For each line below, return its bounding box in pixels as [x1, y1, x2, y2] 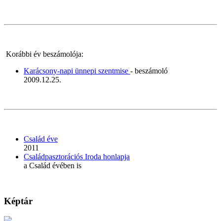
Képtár [4, 196, 33, 207]
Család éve [24, 134, 58, 143]
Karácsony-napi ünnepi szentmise [24, 66, 130, 75]
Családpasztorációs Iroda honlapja [24, 152, 130, 161]
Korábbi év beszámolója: [4, 49, 83, 58]
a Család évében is [24, 161, 81, 170]
